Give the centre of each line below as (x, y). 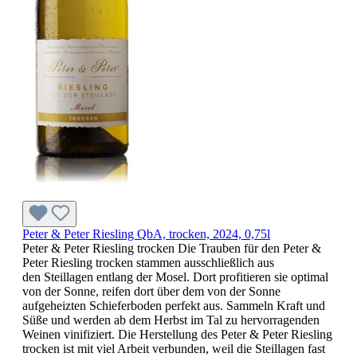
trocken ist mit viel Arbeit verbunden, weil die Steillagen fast (174, 348)
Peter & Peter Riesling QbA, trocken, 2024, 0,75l (146, 233)
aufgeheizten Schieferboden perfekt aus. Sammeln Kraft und (174, 305)
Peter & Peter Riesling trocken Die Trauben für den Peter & (172, 248)
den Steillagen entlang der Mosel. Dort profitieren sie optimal (175, 277)
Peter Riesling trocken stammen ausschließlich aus (148, 262)
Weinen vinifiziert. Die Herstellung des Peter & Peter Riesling (177, 334)
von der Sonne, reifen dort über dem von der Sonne (151, 291)
